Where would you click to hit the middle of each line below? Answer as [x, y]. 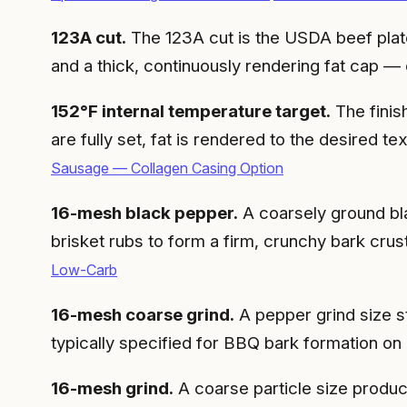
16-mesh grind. [112, 388]
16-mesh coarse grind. [143, 314]
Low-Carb [84, 270]
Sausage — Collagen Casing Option [167, 169]
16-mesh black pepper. [144, 213]
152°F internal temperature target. [191, 112]
